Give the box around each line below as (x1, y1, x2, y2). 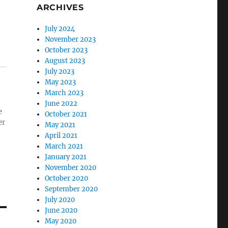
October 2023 (45, 45, 88, 54)
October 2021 (45, 109, 88, 119)
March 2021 (45, 141, 83, 151)
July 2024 (45, 24, 75, 33)
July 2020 (45, 195, 75, 204)
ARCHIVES (36, 2, 84, 12)
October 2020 (45, 174, 89, 183)
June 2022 (45, 99, 78, 108)
